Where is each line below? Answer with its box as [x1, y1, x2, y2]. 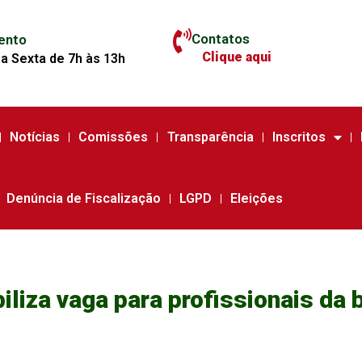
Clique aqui [201, 48, 271, 65]
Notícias [9, 129, 60, 145]
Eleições [230, 191, 284, 206]
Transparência [166, 129, 254, 145]
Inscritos [271, 129, 326, 145]
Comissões [78, 129, 149, 145]
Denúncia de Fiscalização [6, 191, 161, 206]
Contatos [191, 30, 250, 47]
